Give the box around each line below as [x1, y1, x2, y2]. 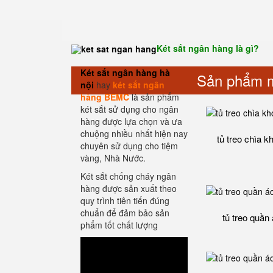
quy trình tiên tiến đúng [80, 194, 169, 207]
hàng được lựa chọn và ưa [80, 115, 182, 128]
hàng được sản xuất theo [80, 182, 177, 195]
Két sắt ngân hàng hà [80, 66, 170, 79]
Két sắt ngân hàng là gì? [157, 42, 259, 54]
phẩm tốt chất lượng [80, 219, 158, 232]
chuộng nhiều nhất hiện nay [80, 127, 188, 140]
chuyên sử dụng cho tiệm [80, 140, 178, 152]
